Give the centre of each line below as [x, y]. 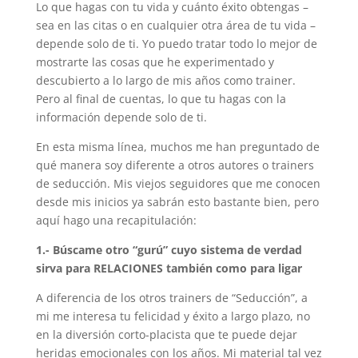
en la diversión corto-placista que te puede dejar [166, 334]
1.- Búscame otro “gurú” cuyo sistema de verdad [169, 250]
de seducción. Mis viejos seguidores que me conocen [178, 183]
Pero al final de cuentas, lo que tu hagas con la [161, 99]
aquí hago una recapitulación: [116, 220]
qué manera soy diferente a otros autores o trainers [175, 165]
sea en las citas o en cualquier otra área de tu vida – [175, 25]
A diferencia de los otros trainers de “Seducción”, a [171, 298]
